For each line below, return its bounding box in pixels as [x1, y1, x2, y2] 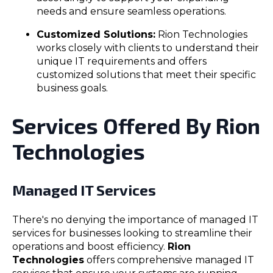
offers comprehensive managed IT [84, 254, 254, 266]
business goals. [37, 82, 108, 94]
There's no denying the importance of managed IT [12, 214, 258, 226]
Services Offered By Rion [12, 113, 260, 139]
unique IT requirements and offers [37, 55, 207, 68]
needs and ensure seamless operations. [37, 5, 226, 18]
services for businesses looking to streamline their [12, 227, 252, 239]
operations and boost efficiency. [12, 241, 168, 253]
